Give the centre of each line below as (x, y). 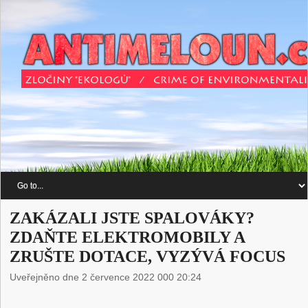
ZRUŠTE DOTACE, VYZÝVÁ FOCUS (148, 257)
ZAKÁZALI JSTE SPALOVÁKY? (132, 218)
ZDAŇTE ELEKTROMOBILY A (128, 238)
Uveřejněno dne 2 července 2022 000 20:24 (106, 277)
